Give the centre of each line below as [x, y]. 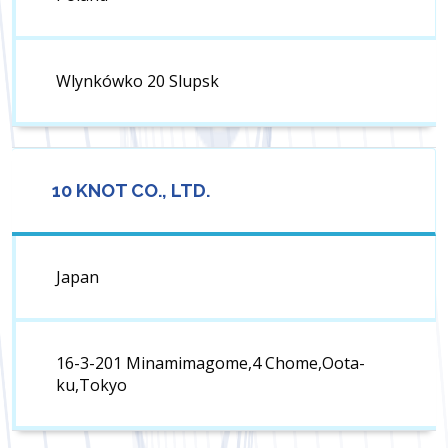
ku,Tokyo [91, 385]
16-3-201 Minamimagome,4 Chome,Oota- [210, 363]
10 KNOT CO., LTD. [131, 191]
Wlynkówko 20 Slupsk [137, 81]
